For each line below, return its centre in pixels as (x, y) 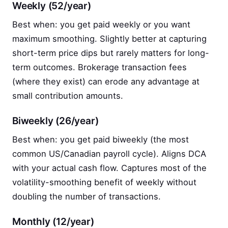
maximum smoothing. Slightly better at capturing (109, 39)
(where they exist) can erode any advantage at (106, 82)
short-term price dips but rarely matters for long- (111, 53)
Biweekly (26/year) (55, 121)
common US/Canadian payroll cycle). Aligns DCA (109, 154)
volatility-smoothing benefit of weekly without (104, 182)
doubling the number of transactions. (87, 197)
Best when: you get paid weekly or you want (101, 25)
